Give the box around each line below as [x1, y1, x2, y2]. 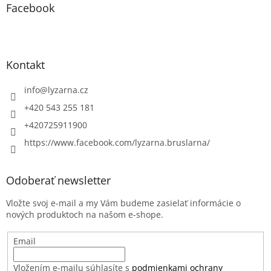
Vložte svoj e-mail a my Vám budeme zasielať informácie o [6, 197, 241, 209]
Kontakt [6, 57, 45, 73]
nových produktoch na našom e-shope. [6, 209, 163, 221]
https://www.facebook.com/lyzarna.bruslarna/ [24, 137, 210, 149]
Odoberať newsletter [6, 173, 111, 188]
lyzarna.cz [48, 84, 88, 96]
